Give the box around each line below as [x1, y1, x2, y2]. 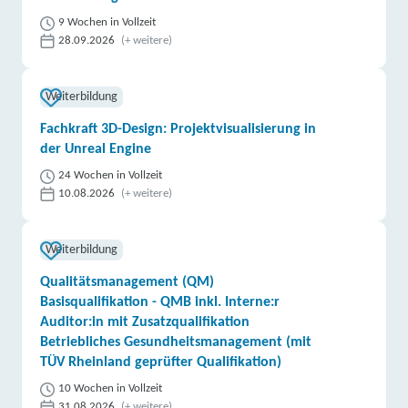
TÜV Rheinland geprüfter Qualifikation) [40, 355, 282, 370]
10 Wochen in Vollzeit [58, 382, 163, 394]
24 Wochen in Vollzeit [58, 169, 163, 181]
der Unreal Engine [40, 142, 152, 157]
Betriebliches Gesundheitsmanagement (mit [40, 335, 312, 350]
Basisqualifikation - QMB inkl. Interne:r [40, 295, 280, 310]
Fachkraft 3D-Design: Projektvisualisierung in [40, 122, 317, 137]
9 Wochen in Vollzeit [58, 16, 157, 28]
